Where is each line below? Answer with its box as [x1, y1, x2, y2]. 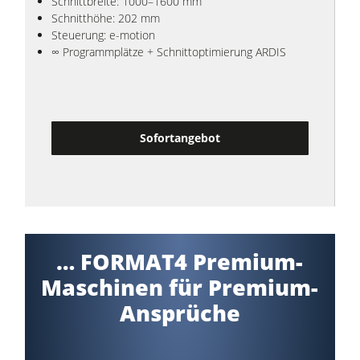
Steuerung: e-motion [51, 27, 155, 43]
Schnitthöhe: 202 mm [51, 10, 160, 26]
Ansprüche [119, 298, 240, 329]
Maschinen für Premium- [41, 272, 319, 303]
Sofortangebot [139, 130, 220, 146]
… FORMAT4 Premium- [56, 247, 304, 277]
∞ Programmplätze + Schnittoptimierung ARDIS [51, 43, 286, 59]
